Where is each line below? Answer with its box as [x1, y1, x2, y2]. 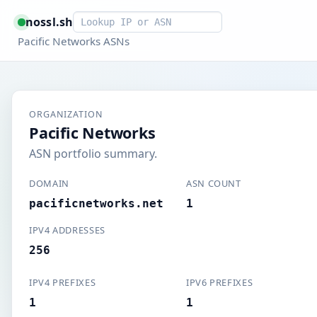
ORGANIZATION [29, 108, 103, 120]
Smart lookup [72, 11, 146, 27]
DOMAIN [29, 177, 69, 190]
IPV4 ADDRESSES [29, 224, 105, 236]
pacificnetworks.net [29, 197, 163, 210]
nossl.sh [25, 13, 74, 30]
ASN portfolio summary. [29, 146, 157, 161]
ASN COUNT [186, 177, 241, 190]
